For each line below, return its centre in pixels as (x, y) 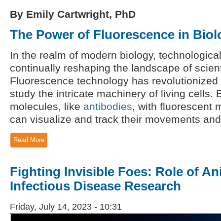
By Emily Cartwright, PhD (73, 14)
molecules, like (47, 106)
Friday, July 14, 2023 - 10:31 (66, 206)
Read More (29, 140)
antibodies (108, 106)
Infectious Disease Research (95, 186)
